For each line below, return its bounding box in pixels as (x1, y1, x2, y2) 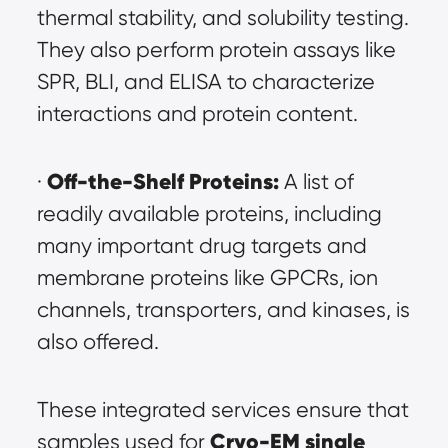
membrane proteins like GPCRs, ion (36, 265, 378, 290)
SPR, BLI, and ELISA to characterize (36, 69, 375, 94)
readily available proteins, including (36, 201, 382, 226)
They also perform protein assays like (36, 37, 396, 62)
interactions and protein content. (36, 101, 358, 126)
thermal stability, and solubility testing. (36, 5, 409, 30)
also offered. (36, 329, 159, 354)
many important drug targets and (36, 233, 367, 258)
